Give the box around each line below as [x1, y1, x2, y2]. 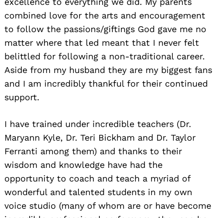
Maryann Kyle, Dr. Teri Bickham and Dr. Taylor [4, 132, 196, 143]
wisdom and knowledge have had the [4, 159, 163, 170]
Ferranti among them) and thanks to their [4, 145, 182, 156]
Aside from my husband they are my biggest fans [4, 64, 212, 75]
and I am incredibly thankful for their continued [4, 78, 208, 89]
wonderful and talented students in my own [4, 186, 192, 197]
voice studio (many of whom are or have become [4, 200, 211, 211]
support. [4, 91, 39, 102]
